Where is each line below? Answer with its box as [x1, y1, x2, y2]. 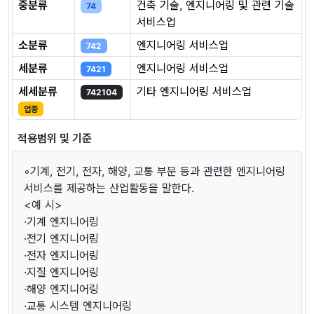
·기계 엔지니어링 [24, 214, 99, 228]
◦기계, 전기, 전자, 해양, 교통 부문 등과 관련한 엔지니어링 [24, 163, 285, 178]
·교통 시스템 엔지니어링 [24, 298, 132, 313]
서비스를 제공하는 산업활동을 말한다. [24, 180, 194, 195]
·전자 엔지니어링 [24, 247, 99, 262]
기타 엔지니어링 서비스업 [137, 83, 252, 98]
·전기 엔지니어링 [24, 231, 99, 245]
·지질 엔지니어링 [24, 264, 99, 279]
